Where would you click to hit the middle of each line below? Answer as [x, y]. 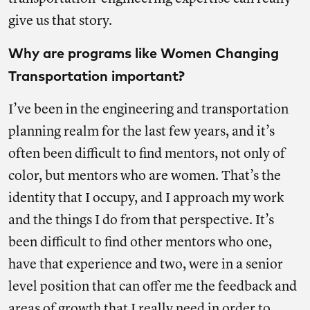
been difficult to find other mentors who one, [140, 243]
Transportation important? [98, 77]
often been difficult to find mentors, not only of [147, 154]
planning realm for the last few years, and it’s [142, 132]
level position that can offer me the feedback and [153, 287]
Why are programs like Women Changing [144, 54]
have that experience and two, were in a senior [146, 265]
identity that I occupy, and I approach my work [146, 199]
